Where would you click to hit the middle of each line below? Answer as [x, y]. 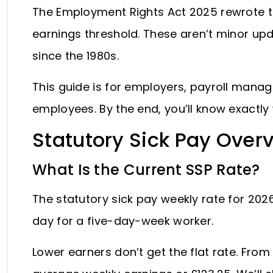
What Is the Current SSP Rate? [148, 170]
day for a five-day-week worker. [125, 221]
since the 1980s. [77, 56]
